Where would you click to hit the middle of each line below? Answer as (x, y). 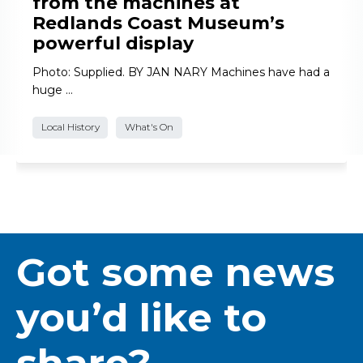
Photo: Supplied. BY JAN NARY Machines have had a (181, 73)
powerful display (113, 44)
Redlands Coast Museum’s (158, 23)
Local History (70, 127)
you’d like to (141, 317)
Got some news (175, 272)
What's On (149, 127)
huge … (53, 90)
